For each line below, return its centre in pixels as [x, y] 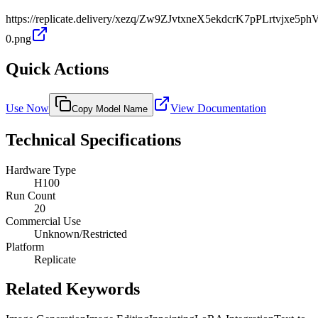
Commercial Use [43, 221]
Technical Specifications [93, 139]
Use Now [27, 108]
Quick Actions [57, 68]
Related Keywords [73, 289]
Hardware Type [41, 170]
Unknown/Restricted [81, 234]
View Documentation [218, 108]
